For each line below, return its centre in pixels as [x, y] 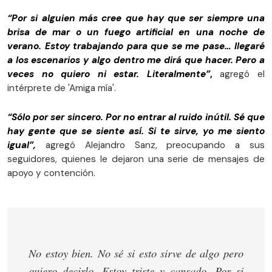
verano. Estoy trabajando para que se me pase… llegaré [136, 46]
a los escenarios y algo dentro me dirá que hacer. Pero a [136, 60]
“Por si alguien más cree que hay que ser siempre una [136, 19]
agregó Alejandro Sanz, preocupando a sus [155, 145]
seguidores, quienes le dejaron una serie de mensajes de [136, 159]
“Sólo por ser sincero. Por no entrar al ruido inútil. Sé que [136, 117]
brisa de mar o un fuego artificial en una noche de [136, 32]
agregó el [243, 74]
